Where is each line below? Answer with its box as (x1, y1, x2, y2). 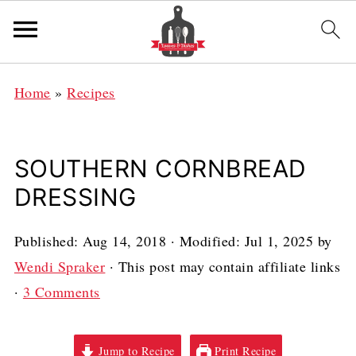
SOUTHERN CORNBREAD (14, 154, 307, 183)
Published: (14, 231, 83, 250)
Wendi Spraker (14, 257, 106, 276)
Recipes (67, 83, 115, 102)
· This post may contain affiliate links (105, 257, 341, 276)
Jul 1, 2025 (244, 231, 314, 250)
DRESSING (14, 183, 137, 211)
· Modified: (166, 231, 245, 250)
